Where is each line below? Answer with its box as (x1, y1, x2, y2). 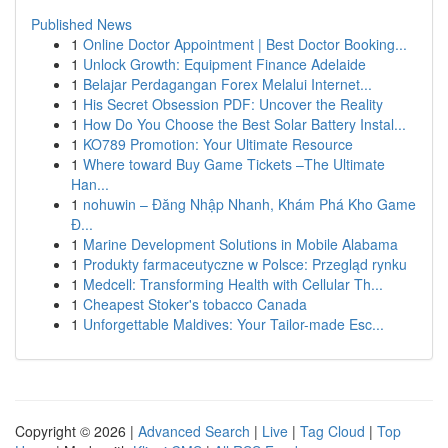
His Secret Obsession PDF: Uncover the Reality (83, 94, 383, 114)
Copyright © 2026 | (15, 421, 138, 441)
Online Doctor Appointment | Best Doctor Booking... (83, 34, 407, 54)
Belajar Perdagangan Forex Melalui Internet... (83, 74, 372, 94)
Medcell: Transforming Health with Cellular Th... (83, 274, 383, 294)
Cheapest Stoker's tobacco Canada (83, 294, 307, 314)
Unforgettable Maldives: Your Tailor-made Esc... (83, 314, 384, 334)
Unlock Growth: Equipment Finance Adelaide (83, 54, 366, 74)
